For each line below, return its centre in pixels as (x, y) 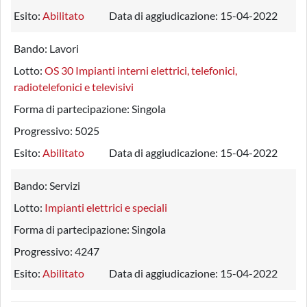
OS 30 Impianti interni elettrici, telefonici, (141, 70)
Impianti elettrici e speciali (106, 207)
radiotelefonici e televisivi (74, 87)
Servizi (65, 185)
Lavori (64, 48)
